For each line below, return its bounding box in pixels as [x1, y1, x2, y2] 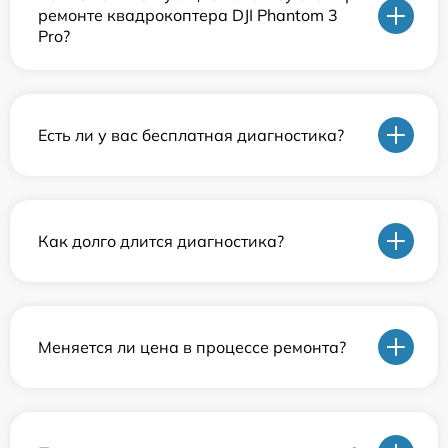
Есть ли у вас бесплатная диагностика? [38, 124, 344, 145]
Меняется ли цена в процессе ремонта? [38, 336, 346, 357]
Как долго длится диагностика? [38, 230, 284, 251]
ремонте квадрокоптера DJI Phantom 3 [38, 5, 338, 26]
